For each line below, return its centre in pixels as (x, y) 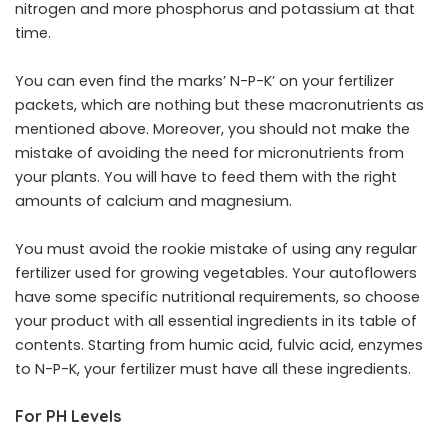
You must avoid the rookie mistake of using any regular (216, 249)
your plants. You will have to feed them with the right (206, 177)
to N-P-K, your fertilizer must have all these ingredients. (213, 369)
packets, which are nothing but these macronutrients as (219, 105)
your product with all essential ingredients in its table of (216, 321)
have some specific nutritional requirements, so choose (217, 297)
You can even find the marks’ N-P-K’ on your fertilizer (204, 81)
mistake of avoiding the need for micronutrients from (209, 153)
